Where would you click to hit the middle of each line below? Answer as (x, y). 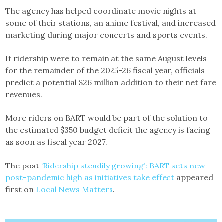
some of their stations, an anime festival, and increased (111, 23)
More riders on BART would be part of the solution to (107, 118)
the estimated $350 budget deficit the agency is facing (108, 130)
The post (24, 165)
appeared (194, 177)
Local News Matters (75, 189)
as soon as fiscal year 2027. (56, 141)
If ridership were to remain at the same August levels (106, 58)
